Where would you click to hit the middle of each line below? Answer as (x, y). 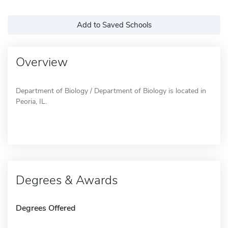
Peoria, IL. (31, 101)
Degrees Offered (46, 208)
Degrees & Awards (67, 180)
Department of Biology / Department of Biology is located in (111, 91)
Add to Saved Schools (114, 25)
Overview (42, 62)
